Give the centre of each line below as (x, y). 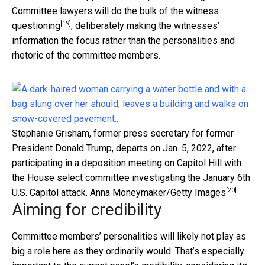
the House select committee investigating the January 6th (131, 177)
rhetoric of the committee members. (86, 55)
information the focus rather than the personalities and (123, 40)
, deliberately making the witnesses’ (145, 25)
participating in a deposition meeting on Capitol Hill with (127, 163)
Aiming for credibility (87, 209)
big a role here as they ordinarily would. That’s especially (128, 251)
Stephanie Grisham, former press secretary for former (123, 133)
